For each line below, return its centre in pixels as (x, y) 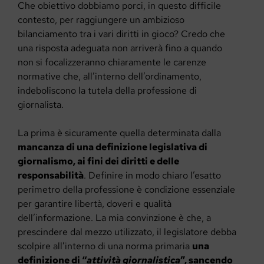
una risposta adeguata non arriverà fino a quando (120, 48)
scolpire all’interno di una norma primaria (105, 246)
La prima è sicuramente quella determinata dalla (119, 133)
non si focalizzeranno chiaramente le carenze (112, 62)
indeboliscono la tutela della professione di (107, 90)
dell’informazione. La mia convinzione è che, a (114, 217)
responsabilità (51, 175)
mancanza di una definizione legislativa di (113, 147)
